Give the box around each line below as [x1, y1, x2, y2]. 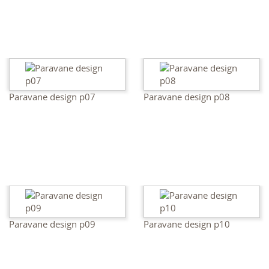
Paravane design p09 [9, 218, 95, 230]
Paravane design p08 [144, 91, 230, 103]
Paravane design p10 [144, 218, 230, 230]
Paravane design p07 [9, 91, 95, 103]
